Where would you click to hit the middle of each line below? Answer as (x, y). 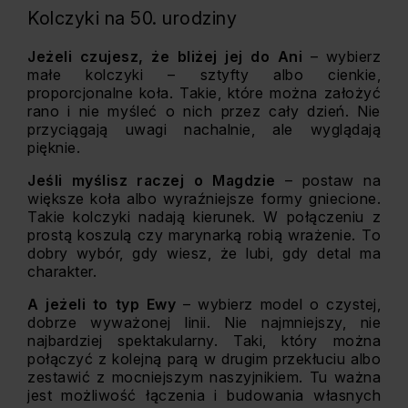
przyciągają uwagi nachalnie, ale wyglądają (204, 129)
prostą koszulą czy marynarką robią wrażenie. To (204, 235)
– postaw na (328, 180)
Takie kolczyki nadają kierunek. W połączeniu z (204, 217)
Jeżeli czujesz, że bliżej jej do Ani (169, 56)
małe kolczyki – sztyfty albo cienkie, (204, 75)
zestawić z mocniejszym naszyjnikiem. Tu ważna (204, 377)
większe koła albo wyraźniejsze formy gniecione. (204, 199)
